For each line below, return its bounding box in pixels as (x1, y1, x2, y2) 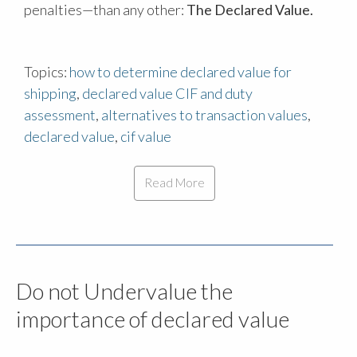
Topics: (24, 62, 69, 80)
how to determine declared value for (69, 62, 292, 80)
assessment (24, 105, 96, 124)
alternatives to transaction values (101, 105, 308, 124)
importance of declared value (16, 304, 289, 332)
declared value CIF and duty (82, 84, 253, 102)
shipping (24, 84, 76, 102)
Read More (144, 175, 205, 190)
